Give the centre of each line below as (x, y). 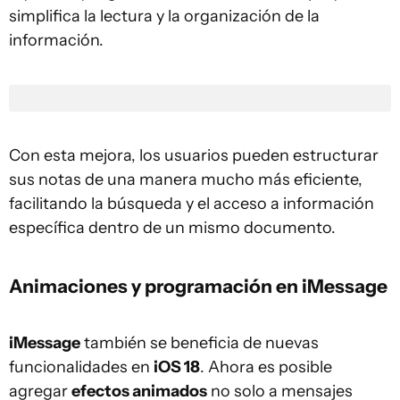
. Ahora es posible (266, 367)
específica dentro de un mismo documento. (172, 228)
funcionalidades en (81, 367)
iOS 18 (177, 367)
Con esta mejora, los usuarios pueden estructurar (194, 155)
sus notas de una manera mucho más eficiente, (186, 179)
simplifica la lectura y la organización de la (164, 16)
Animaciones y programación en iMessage (198, 286)
